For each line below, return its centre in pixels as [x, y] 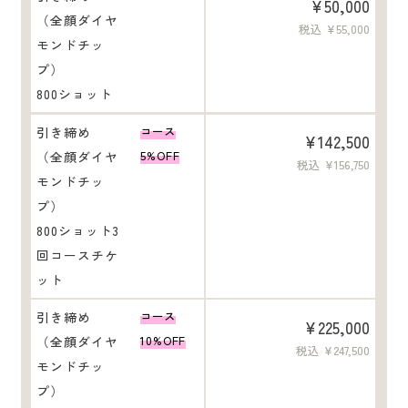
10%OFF [163, 341]
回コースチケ [77, 255]
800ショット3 [78, 230]
